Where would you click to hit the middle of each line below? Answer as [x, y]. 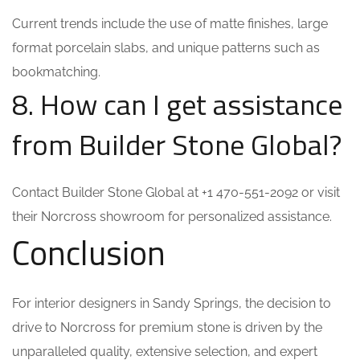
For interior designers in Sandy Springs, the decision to [172, 303]
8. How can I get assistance [177, 104]
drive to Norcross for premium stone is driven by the [167, 327]
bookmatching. [56, 72]
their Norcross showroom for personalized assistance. [172, 217]
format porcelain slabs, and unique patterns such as [166, 48]
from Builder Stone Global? [177, 144]
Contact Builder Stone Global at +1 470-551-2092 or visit [176, 192]
